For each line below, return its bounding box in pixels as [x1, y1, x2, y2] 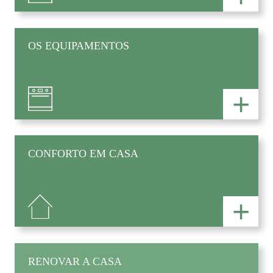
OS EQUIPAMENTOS [28, 40, 130, 52]
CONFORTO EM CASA [28, 147, 139, 160]
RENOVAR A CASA [28, 255, 122, 268]
